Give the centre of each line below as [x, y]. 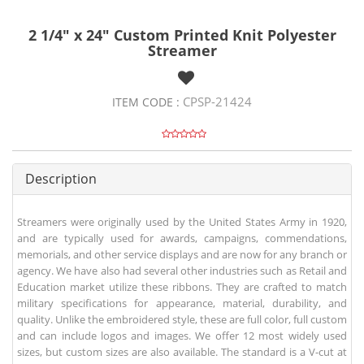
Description [61, 179]
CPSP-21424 [217, 102]
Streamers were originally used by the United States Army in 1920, [182, 222]
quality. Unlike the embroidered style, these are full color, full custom [182, 320]
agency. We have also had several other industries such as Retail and [182, 271]
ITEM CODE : [147, 102]
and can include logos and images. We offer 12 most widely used [182, 336]
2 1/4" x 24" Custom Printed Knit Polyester [182, 35]
